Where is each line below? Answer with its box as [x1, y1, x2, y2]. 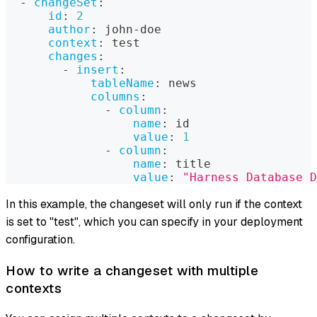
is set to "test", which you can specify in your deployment [6, 214, 303, 229]
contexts [6, 279, 62, 297]
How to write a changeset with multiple [6, 261, 258, 279]
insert [76, 62, 119, 76]
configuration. [6, 231, 75, 247]
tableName [91, 76, 154, 90]
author [48, 22, 91, 36]
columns [91, 89, 140, 103]
